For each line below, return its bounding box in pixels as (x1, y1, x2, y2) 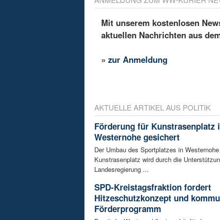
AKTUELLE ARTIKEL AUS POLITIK (94, 102, 211, 112)
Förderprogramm (94, 202, 161, 215)
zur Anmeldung (108, 54, 168, 66)
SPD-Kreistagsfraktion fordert (94, 181, 211, 193)
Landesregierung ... (94, 164, 149, 174)
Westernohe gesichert (94, 131, 180, 143)
